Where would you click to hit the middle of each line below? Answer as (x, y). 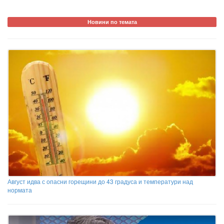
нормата (20, 189)
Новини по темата (112, 21)
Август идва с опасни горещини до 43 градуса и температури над (100, 181)
